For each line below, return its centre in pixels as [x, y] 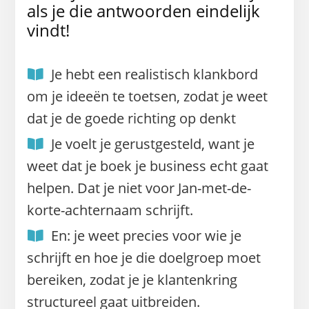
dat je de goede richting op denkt [131, 118]
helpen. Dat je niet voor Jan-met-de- [139, 188]
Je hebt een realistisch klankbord [154, 74]
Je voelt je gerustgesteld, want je [152, 143]
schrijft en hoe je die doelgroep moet [143, 257]
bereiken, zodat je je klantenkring [132, 279]
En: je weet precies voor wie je [146, 235]
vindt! [48, 30]
